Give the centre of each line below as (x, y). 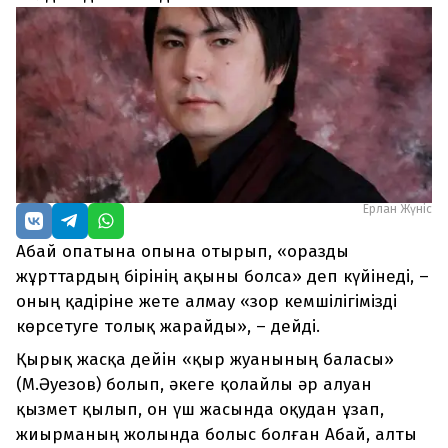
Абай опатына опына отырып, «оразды (182, 252)
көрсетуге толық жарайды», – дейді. (168, 327)
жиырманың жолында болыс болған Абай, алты (216, 435)
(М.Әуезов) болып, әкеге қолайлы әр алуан (194, 385)
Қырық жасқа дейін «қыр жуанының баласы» (205, 360)
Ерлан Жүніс (397, 209)
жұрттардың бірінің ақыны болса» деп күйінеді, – (222, 277)
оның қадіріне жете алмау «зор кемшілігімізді (206, 302)
